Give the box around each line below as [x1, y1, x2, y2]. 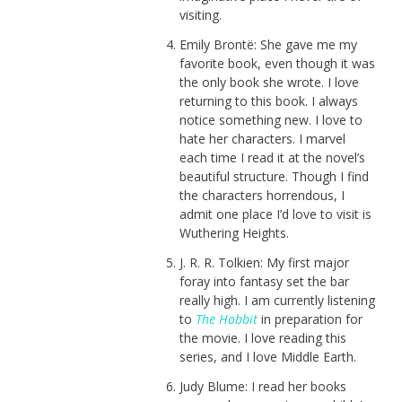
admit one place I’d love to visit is [179, 205, 371, 223]
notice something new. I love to [179, 110, 363, 128]
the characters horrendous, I [179, 186, 345, 204]
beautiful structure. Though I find [179, 167, 369, 185]
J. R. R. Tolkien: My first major [179, 253, 349, 271]
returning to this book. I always [179, 92, 358, 109]
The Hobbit [195, 310, 258, 328]
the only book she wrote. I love [179, 73, 359, 91]
